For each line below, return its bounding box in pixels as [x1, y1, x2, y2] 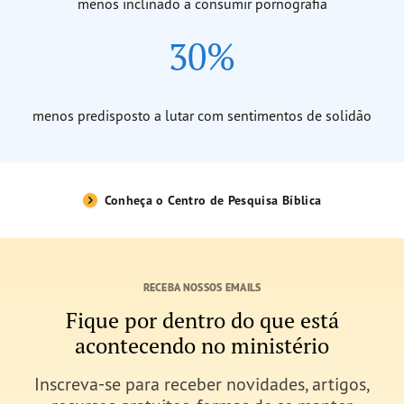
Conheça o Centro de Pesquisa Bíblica [104, 191, 322, 208]
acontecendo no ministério [75, 331, 329, 360]
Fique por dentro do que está [65, 306, 339, 335]
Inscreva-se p [33, 372, 135, 395]
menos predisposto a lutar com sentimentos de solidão [32, 106, 372, 124]
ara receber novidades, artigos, [134, 372, 371, 395]
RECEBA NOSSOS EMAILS [142, 280, 262, 294]
